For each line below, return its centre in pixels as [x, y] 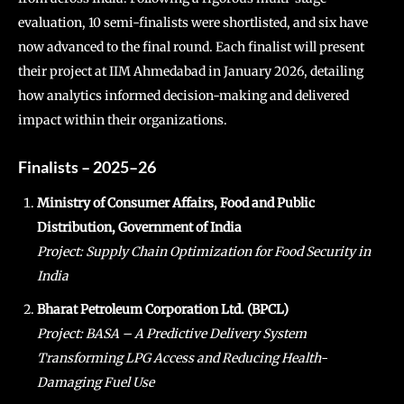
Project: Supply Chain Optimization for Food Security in [204, 251]
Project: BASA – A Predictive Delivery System [172, 333]
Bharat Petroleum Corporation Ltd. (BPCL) [163, 309]
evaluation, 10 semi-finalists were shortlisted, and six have [193, 22]
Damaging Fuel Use [96, 382]
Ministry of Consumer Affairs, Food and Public [176, 202]
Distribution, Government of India [139, 227]
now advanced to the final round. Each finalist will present [191, 46]
